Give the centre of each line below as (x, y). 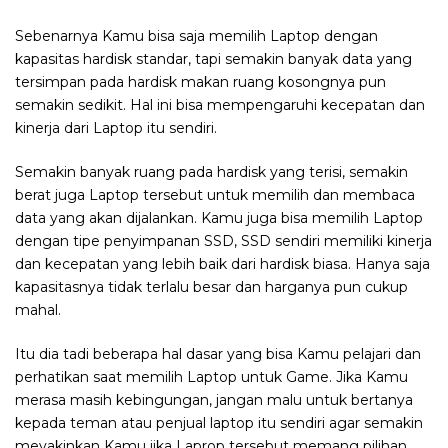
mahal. (38, 309)
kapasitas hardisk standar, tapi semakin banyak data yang (213, 58)
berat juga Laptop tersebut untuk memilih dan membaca (215, 194)
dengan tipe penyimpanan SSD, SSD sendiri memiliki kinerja (223, 240)
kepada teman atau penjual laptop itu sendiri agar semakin (219, 422)
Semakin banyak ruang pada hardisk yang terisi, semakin (211, 171)
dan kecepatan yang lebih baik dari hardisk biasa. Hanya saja (222, 263)
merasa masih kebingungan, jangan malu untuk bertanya (214, 399)
